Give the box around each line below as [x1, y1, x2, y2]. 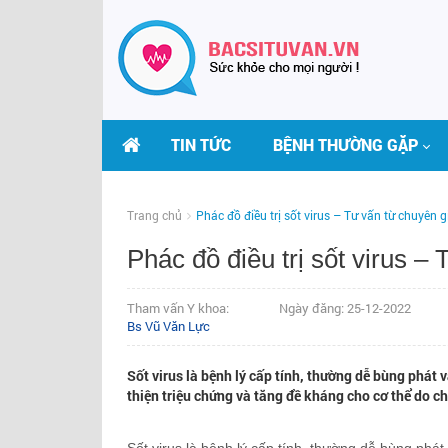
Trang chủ [127, 207, 182, 223]
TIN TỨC [171, 134, 231, 155]
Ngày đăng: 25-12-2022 [279, 299, 411, 317]
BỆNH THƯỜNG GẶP [273, 134, 419, 155]
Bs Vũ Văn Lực [127, 317, 210, 335]
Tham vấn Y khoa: [127, 299, 229, 317]
